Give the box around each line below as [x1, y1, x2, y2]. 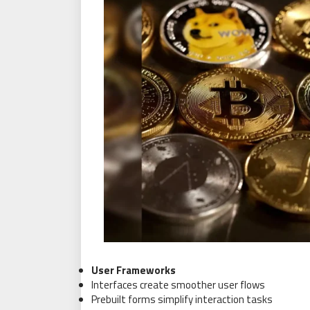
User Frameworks [91, 262, 176, 278]
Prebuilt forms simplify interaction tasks [91, 291, 273, 307]
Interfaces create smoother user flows [91, 276, 265, 293]
